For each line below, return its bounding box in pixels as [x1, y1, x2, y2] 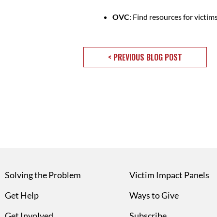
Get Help [5, 190, 39, 201]
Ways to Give [129, 190, 179, 201]
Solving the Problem [5, 170, 81, 180]
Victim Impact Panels [129, 170, 209, 180]
